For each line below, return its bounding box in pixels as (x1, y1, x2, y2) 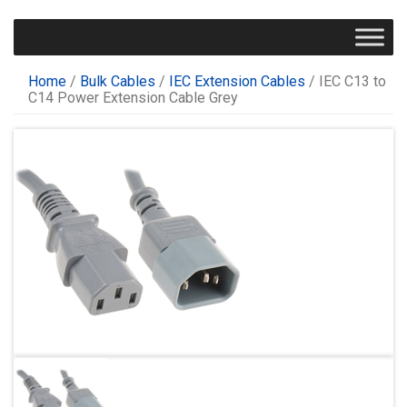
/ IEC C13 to (305, 72, 386, 90)
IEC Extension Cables (169, 72, 305, 90)
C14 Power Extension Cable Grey (28, 88, 238, 106)
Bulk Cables (80, 72, 155, 90)
